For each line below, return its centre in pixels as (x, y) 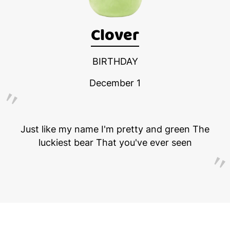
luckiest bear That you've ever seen (115, 142)
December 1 (115, 83)
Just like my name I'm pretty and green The (115, 129)
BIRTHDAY (115, 61)
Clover (115, 35)
